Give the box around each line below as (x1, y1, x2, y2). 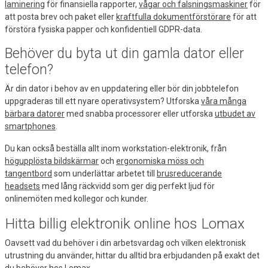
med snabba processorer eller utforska (65, 108, 215, 118)
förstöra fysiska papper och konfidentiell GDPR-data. (5, 24, 202, 34)
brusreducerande (157, 168, 222, 178)
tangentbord (5, 168, 52, 178)
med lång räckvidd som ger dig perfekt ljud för (40, 181, 215, 191)
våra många (201, 96, 246, 106)
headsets (5, 181, 40, 191)
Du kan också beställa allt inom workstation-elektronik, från (5, 143, 227, 153)
